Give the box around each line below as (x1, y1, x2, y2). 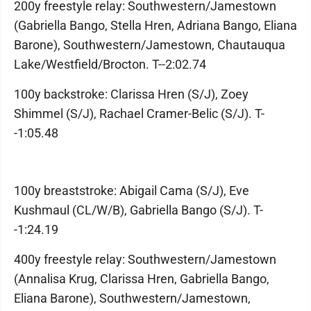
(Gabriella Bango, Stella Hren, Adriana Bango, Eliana (14, 18, 297, 33)
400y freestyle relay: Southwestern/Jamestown (14, 252, 276, 267)
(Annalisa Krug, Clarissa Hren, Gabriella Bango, (14, 271, 269, 286)
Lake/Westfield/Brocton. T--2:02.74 (14, 57, 206, 72)
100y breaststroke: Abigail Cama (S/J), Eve (14, 183, 249, 198)
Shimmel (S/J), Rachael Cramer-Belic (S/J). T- (14, 106, 264, 121)
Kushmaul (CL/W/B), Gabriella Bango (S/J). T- (14, 203, 263, 217)
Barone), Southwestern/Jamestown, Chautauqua (14, 37, 285, 52)
